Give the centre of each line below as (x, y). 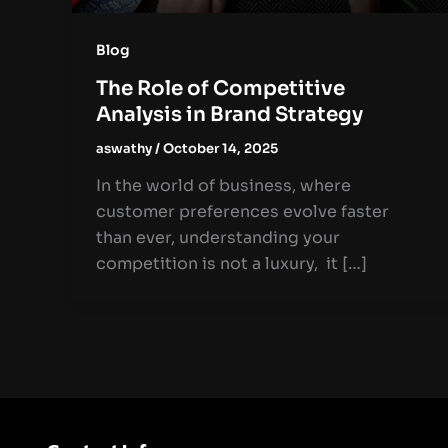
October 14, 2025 (220, 148)
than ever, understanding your (218, 238)
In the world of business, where (223, 186)
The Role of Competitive (220, 88)
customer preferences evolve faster (242, 212)
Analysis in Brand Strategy (231, 114)
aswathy (125, 148)
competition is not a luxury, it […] (231, 264)
